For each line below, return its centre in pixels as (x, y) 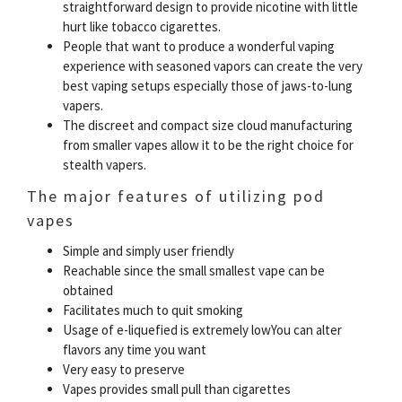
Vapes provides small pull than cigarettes (177, 389)
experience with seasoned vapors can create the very (213, 66)
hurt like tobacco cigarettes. (142, 26)
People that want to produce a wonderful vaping (199, 46)
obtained (88, 290)
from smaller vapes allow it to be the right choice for (208, 145)
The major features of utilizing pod (176, 196)
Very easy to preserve (124, 369)
